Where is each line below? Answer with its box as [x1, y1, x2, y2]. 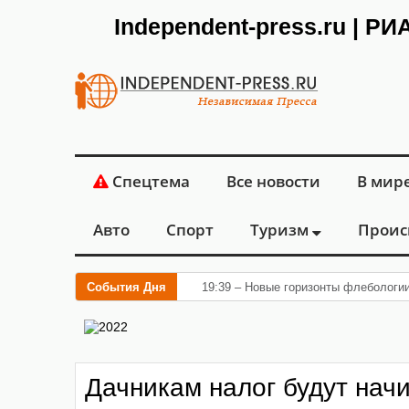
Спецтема [109, 171, 190, 192]
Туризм [250, 219, 312, 240]
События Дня [87, 280, 166, 294]
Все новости [226, 171, 320, 192]
